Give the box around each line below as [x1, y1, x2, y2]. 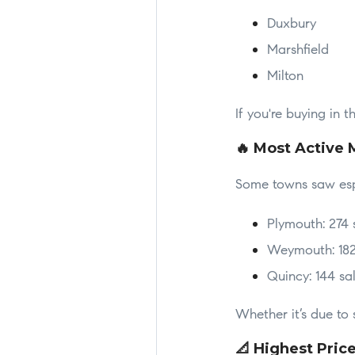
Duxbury [267, 17, 316, 32]
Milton [267, 70, 303, 84]
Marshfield [267, 44, 329, 58]
